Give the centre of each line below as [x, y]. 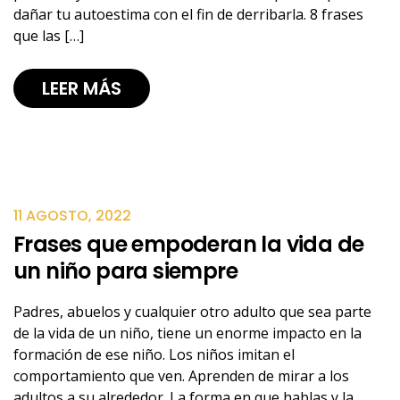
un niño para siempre [125, 271]
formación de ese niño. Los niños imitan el [154, 354]
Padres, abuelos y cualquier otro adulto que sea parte [192, 312]
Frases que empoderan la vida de [189, 244]
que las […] [49, 36]
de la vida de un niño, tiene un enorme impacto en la [187, 333]
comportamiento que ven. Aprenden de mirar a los [181, 376]
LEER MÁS [82, 88]
